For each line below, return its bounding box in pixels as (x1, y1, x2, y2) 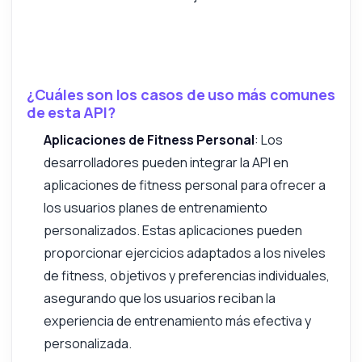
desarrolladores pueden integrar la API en (43, 154, 288, 172)
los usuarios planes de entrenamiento (43, 199, 267, 217)
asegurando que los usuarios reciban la (43, 289, 276, 308)
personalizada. (43, 335, 132, 353)
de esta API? (26, 103, 116, 123)
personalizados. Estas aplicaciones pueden (43, 221, 302, 240)
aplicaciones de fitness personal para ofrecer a (43, 176, 326, 195)
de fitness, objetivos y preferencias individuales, (43, 267, 330, 285)
